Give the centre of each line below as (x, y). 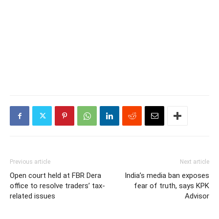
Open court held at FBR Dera (55, 176)
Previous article (30, 162)
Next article (195, 162)
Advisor (197, 196)
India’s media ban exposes (167, 176)
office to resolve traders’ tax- (57, 186)
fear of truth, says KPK (172, 186)
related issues (33, 196)
